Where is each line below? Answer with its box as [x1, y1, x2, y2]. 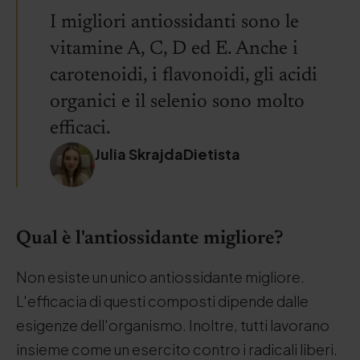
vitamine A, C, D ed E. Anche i [50, 39, 298, 59]
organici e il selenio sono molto [50, 92, 305, 112]
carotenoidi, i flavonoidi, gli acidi [50, 66, 317, 85]
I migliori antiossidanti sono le [50, 13, 299, 32]
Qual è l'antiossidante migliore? [16, 229, 284, 248]
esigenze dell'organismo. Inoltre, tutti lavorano [16, 316, 329, 334]
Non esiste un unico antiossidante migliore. [16, 268, 305, 286]
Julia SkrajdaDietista [95, 145, 240, 163]
